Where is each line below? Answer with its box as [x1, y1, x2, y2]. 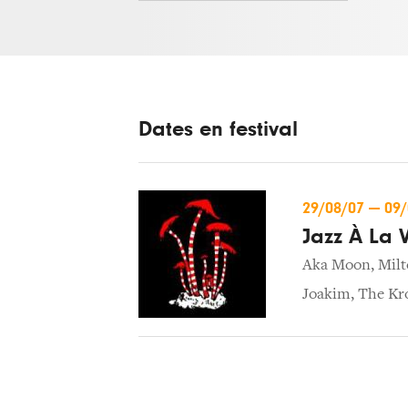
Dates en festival [138, 118, 298, 140]
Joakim [302, 286, 351, 303]
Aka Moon [302, 257, 371, 274]
